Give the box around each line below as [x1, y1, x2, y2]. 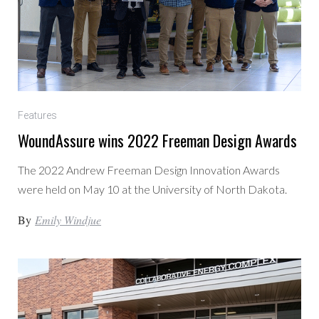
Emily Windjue [35, 211, 102, 227]
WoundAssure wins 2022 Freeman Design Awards [18, 128, 298, 152]
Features [18, 109, 58, 121]
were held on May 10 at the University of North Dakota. [18, 182, 288, 196]
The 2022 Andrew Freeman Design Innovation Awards [18, 162, 281, 177]
